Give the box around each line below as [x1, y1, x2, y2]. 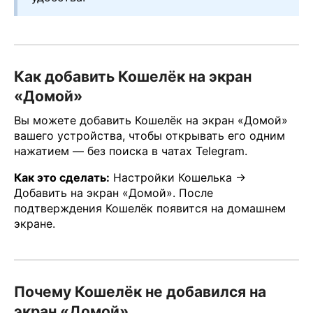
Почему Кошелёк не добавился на [14, 283, 266, 301]
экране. [14, 217, 55, 231]
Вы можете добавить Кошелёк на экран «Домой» [14, 113, 288, 128]
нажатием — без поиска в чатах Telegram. [14, 144, 247, 159]
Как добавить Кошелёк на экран [14, 67, 252, 85]
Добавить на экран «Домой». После [14, 186, 213, 201]
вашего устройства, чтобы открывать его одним [14, 129, 285, 143]
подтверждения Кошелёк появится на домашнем [14, 201, 286, 216]
